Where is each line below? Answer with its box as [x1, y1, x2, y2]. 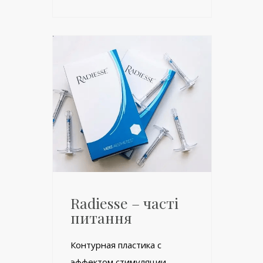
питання [70, 208, 132, 228]
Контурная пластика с [70, 239, 161, 251]
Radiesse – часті [70, 193, 178, 213]
